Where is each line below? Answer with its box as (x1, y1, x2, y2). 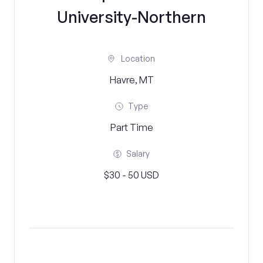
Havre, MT (109, 74, 154, 86)
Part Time (110, 122, 153, 133)
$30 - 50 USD (104, 169, 159, 181)
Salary (126, 149, 150, 159)
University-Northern (57, 7, 206, 26)
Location (121, 53, 155, 63)
